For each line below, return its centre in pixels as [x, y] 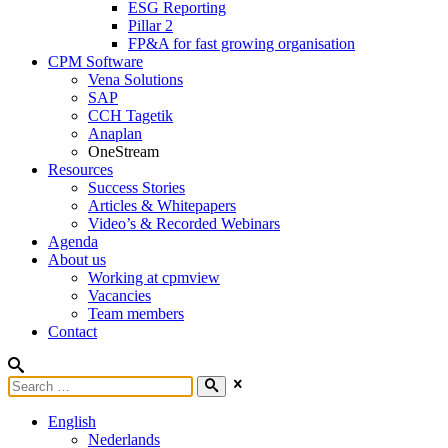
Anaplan [115, 133]
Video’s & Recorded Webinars [184, 223]
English [72, 421]
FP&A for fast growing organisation [241, 43]
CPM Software [95, 61]
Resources [80, 169]
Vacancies [119, 295]
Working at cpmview [154, 277]
